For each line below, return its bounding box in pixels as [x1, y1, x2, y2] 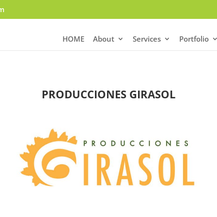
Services [133, 33, 161, 44]
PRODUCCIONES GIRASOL [42, 86, 175, 101]
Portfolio [179, 33, 209, 44]
